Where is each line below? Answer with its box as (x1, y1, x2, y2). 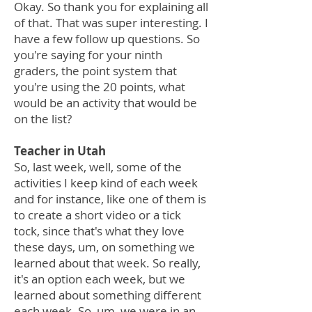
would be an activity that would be (14, 95, 197, 111)
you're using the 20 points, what (14, 79, 185, 95)
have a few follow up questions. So (14, 31, 200, 47)
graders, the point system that (14, 63, 177, 79)
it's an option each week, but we (14, 271, 185, 287)
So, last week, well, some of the (14, 159, 182, 175)
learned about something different (14, 287, 201, 303)
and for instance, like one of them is (14, 191, 206, 207)
